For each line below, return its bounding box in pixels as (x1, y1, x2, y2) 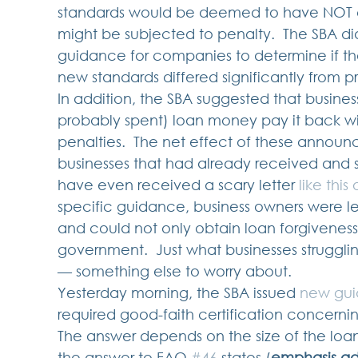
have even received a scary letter (58, 175, 299, 193)
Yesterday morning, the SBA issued (58, 283, 300, 301)
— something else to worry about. (58, 261, 304, 280)
